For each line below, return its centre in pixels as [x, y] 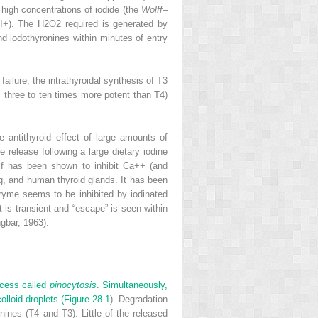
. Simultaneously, [132, 285]
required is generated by [115, 23]
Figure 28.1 [87, 299]
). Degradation [139, 299]
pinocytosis [73, 285]
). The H [26, 23]
